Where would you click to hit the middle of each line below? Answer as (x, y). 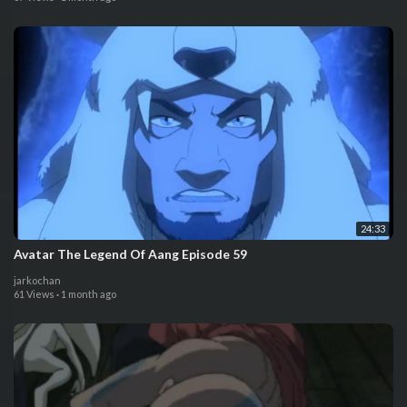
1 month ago (89, 293)
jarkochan (37, 280)
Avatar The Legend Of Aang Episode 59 (130, 253)
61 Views (34, 293)
